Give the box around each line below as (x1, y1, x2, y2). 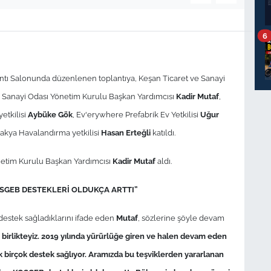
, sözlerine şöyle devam (137, 212, 224, 223)
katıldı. (150, 127, 175, 137)
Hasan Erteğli (100, 127, 151, 137)
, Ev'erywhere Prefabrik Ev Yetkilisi (72, 109, 200, 119)
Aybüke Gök (27, 109, 73, 119)
